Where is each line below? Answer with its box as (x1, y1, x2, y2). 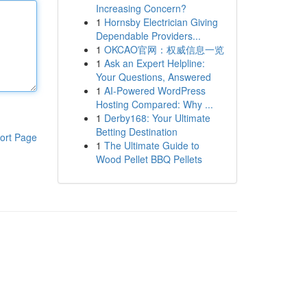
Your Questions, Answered (95, 70, 211, 84)
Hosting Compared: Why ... (95, 97, 213, 111)
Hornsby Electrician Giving (103, 15, 218, 29)
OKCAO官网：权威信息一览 (103, 42, 224, 56)
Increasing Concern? (95, 1, 186, 15)
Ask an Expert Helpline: (103, 56, 205, 70)
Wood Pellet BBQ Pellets (95, 152, 202, 166)
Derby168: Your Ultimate (103, 111, 210, 125)
